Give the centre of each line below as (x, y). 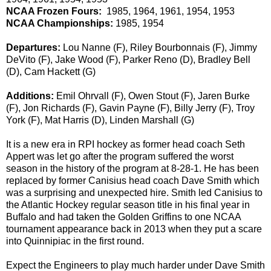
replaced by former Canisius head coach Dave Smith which (133, 180)
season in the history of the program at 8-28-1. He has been (132, 168)
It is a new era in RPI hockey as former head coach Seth (126, 144)
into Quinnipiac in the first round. (75, 241)
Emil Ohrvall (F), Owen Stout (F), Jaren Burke (152, 96)
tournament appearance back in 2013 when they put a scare (134, 229)
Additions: (30, 96)
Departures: (33, 47)
